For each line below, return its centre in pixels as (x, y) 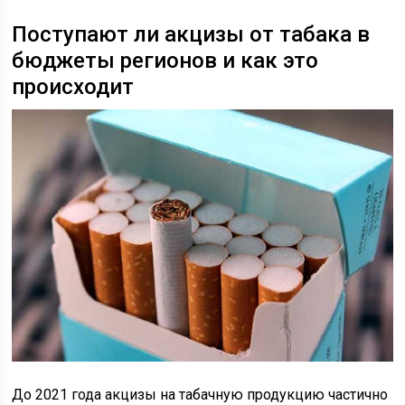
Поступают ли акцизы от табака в (191, 35)
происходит (73, 87)
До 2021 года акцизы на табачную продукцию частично (200, 394)
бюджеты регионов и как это (165, 61)
